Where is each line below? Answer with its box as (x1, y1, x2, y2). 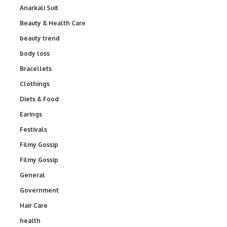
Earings (20, 110, 42, 118)
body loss (20, 49, 50, 57)
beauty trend (20, 34, 60, 42)
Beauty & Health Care (20, 19, 86, 27)
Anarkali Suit (20, 4, 58, 12)
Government (20, 186, 59, 194)
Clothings (20, 80, 50, 88)
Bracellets (20, 64, 52, 72)
